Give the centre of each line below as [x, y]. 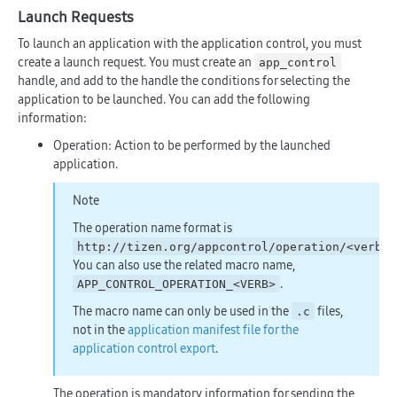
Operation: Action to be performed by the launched [192, 145]
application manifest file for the [213, 329]
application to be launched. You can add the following [164, 99]
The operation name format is [152, 227]
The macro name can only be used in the [182, 311]
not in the [100, 329]
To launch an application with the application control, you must [190, 43]
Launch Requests [76, 16]
